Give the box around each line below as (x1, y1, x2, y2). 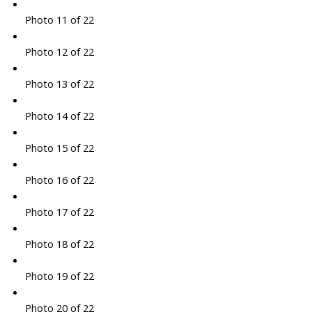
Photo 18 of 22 (24, 237, 94, 251)
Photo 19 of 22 (24, 269, 94, 283)
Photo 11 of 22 (24, 13, 94, 27)
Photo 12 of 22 (24, 45, 94, 59)
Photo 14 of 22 (24, 109, 94, 123)
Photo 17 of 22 (24, 205, 94, 219)
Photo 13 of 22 (24, 77, 94, 91)
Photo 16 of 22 (24, 173, 94, 187)
